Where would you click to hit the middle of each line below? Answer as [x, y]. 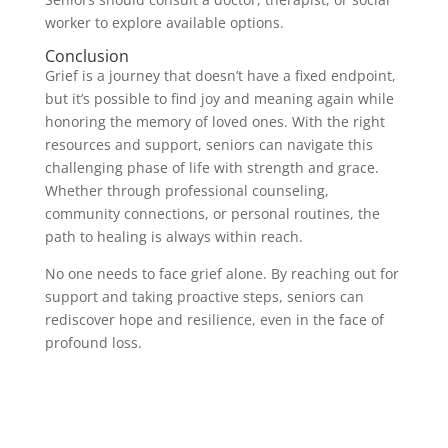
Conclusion [86, 55]
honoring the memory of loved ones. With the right [214, 121]
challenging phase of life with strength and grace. [211, 167]
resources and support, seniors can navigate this [208, 144]
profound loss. [93, 342]
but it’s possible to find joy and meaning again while [219, 98]
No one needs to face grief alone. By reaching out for [221, 273]
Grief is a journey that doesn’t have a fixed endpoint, [220, 75]
